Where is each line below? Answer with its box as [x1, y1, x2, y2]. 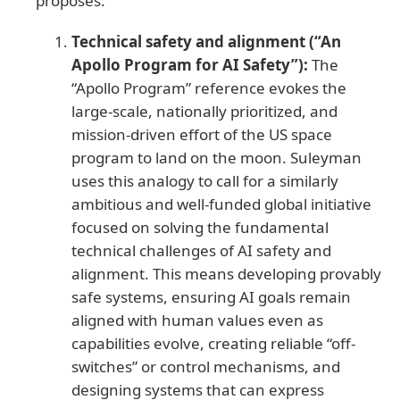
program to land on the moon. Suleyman [71, 146, 362, 168]
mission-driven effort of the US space [71, 123, 332, 145]
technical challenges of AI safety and [71, 239, 331, 261]
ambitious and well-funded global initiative [71, 193, 371, 214]
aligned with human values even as [71, 309, 323, 330]
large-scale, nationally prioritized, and [71, 100, 337, 121]
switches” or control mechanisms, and [71, 355, 340, 377]
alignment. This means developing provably [71, 262, 381, 284]
